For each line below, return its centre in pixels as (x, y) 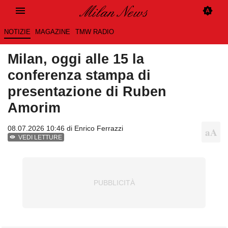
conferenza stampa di (79, 75)
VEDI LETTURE (40, 138)
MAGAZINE (53, 32)
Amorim (34, 108)
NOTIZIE (17, 32)
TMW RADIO (94, 32)
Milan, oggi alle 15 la (76, 59)
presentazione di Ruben (87, 92)
